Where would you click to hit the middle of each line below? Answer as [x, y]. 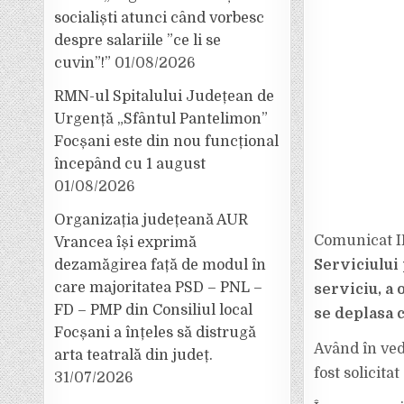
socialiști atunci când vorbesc [160, 18]
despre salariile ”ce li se [138, 41]
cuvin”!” [83, 63]
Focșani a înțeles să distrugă [156, 333]
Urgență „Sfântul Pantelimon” [161, 119]
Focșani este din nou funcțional [167, 142]
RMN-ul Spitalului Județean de [165, 96]
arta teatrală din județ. [134, 355]
